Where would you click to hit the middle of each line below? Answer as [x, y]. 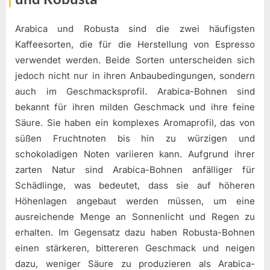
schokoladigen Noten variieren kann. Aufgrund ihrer [135, 154]
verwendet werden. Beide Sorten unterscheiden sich [135, 60]
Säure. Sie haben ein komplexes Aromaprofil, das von [135, 122]
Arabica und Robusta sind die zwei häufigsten [135, 28]
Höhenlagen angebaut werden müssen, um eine [135, 201]
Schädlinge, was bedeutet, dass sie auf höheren [135, 185]
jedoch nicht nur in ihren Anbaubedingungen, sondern [135, 75]
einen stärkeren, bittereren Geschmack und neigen [135, 248]
